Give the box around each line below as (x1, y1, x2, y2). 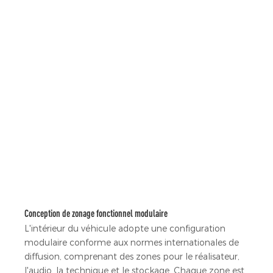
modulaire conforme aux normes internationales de (24, 236, 239, 248)
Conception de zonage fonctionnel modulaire (24, 207, 168, 219)
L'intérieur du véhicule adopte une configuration (24, 222, 225, 234)
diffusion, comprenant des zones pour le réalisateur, (24, 250, 239, 262)
